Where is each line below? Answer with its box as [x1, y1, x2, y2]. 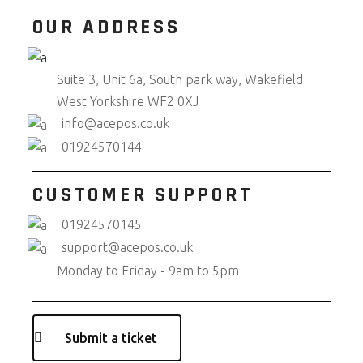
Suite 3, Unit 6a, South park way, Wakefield [57, 72, 304, 88]
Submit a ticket [65, 330, 158, 345]
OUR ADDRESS [32, 15, 181, 41]
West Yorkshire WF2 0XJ [57, 94, 199, 109]
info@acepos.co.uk [62, 116, 170, 131]
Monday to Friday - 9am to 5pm [57, 263, 240, 278]
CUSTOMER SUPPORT [32, 182, 254, 209]
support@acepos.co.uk [62, 240, 194, 255]
